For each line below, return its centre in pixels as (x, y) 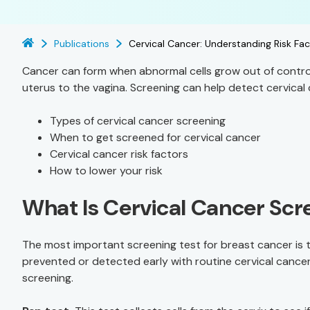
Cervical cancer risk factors (119, 154)
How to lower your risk (106, 171)
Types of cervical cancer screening (138, 121)
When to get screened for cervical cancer (155, 137)
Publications (82, 44)
